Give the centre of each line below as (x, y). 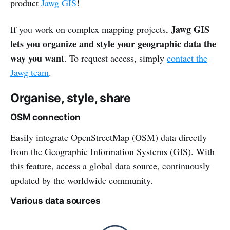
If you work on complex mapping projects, (91, 29)
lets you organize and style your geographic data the (113, 43)
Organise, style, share (71, 98)
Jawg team (30, 72)
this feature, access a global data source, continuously (110, 166)
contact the (187, 58)
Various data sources (55, 200)
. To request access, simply (116, 58)
